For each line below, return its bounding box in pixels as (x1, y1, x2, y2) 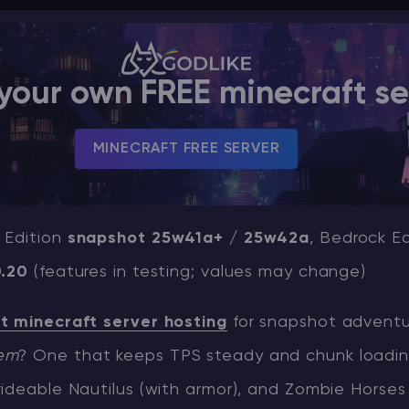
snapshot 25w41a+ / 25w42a (67, 230, 310, 246)
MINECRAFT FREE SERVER (92, 142, 280, 156)
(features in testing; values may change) (28, 264, 367, 280)
